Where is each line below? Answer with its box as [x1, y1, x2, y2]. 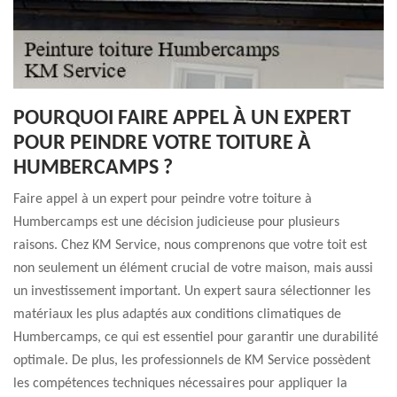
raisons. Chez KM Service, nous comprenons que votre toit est [13, 238, 367, 253]
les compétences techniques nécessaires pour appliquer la [13, 377, 347, 391]
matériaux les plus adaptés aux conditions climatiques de [13, 307, 341, 322]
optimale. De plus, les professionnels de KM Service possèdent [13, 354, 370, 368]
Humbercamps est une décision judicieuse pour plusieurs [13, 215, 339, 230]
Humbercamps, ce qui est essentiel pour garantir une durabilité [13, 331, 378, 345]
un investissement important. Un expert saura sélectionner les [13, 284, 370, 299]
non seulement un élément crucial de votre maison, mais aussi [13, 261, 373, 276]
